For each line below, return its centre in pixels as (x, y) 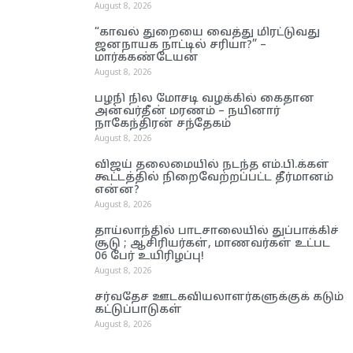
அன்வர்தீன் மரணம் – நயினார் (188, 111)
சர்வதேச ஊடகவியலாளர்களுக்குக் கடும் (219, 297)
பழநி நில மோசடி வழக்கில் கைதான (204, 98)
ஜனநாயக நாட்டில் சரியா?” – (180, 45)
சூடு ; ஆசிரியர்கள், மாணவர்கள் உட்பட (212, 243)
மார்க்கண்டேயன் (147, 58)
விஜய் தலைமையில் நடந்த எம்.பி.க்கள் (212, 165)
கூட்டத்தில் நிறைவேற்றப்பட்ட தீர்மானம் (214, 177)
